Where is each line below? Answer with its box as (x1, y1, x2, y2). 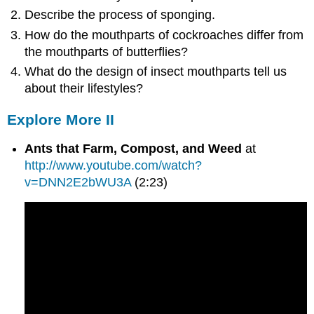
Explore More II (7, 111, 115, 128)
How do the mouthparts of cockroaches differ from (25, 27, 304, 42)
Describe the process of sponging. (25, 8, 216, 22)
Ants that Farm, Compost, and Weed (25, 142, 243, 156)
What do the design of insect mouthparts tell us (25, 64, 287, 78)
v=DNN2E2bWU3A (25, 175, 132, 190)
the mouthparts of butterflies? (25, 44, 189, 59)
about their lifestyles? (25, 81, 144, 95)
